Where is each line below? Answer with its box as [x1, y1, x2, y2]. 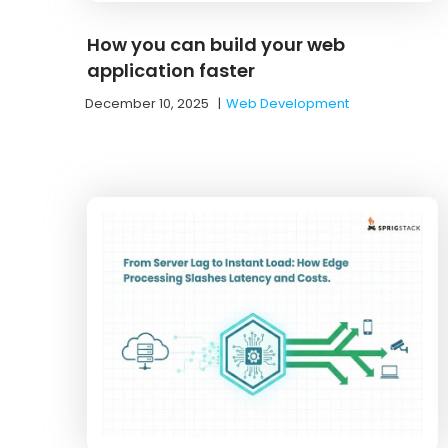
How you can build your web [87, 31, 345, 57]
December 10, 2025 [85, 93, 209, 113]
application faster [87, 57, 255, 83]
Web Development [226, 93, 349, 113]
